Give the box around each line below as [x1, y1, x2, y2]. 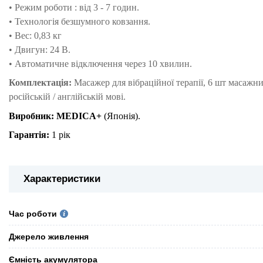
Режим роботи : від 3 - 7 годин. [15, 2, 139, 13]
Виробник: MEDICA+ [9, 110, 102, 121]
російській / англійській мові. [9, 92, 126, 102]
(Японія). [102, 110, 140, 121]
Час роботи [9, 208, 57, 218]
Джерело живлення [9, 231, 89, 241]
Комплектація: [9, 77, 72, 88]
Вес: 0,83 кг [15, 31, 62, 41]
